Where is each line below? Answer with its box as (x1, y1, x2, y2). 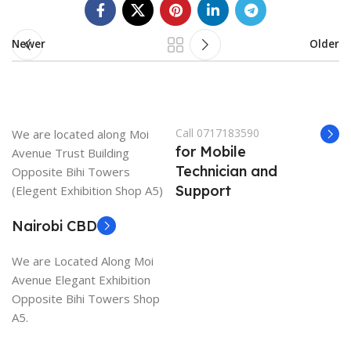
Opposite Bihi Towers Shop (12, 290, 160, 306)
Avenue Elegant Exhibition (12, 271, 154, 288)
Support (175, 181, 231, 200)
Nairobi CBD (12, 216, 97, 235)
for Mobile (175, 142, 246, 161)
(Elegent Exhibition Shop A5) (12, 182, 163, 198)
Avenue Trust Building (12, 144, 132, 161)
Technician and (175, 161, 277, 180)
